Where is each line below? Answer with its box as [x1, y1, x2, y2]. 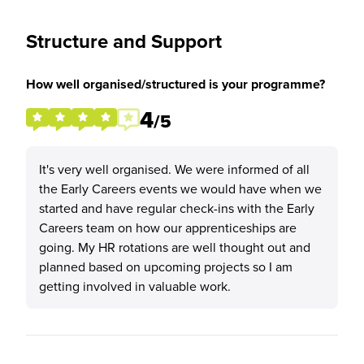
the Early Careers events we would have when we [39, 180, 322, 197]
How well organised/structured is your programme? [26, 75, 325, 93]
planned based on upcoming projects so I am [39, 258, 292, 275]
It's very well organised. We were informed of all [39, 160, 310, 178]
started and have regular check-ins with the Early [39, 199, 314, 217]
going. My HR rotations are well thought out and [39, 238, 310, 256]
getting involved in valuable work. [39, 277, 231, 295]
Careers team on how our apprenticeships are [39, 219, 297, 236]
